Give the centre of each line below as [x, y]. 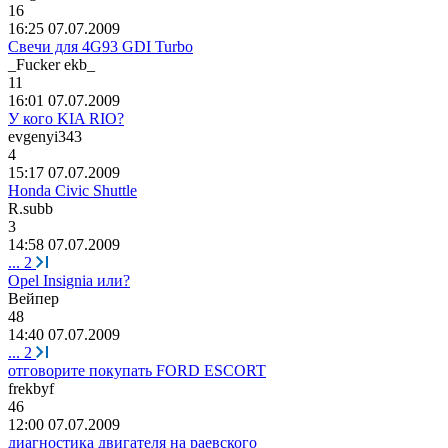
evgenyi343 [45, 136]
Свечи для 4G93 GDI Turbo [100, 46]
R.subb [30, 208]
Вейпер [33, 298]
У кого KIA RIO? [66, 118]
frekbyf [31, 388]
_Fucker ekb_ [51, 64]
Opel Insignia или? [69, 280]
